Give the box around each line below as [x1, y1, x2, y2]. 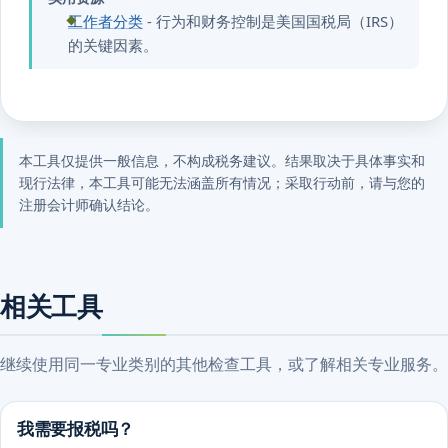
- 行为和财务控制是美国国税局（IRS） [143, 11, 403, 32]
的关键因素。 [68, 35, 158, 56]
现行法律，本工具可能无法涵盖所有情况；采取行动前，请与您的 [19, 173, 425, 193]
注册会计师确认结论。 [19, 195, 159, 215]
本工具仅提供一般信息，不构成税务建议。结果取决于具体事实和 [19, 151, 425, 171]
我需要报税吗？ [17, 417, 135, 441]
